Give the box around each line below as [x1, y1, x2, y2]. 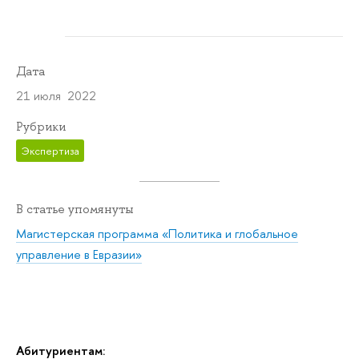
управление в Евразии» [16, 245, 142, 263]
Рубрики [16, 118, 66, 135]
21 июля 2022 [16, 87, 96, 104]
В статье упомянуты [16, 201, 134, 218]
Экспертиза [21, 143, 79, 159]
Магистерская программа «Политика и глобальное [16, 224, 298, 242]
